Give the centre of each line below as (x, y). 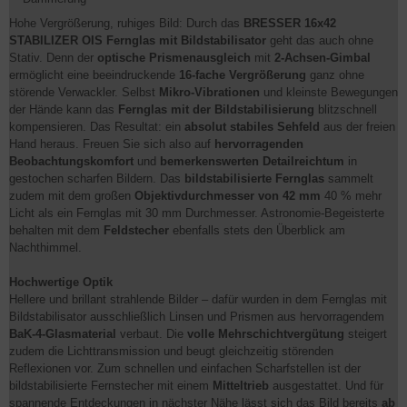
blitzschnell (346, 109)
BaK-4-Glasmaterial (63, 334)
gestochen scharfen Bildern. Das (97, 179)
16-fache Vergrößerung (243, 75)
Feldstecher (136, 230)
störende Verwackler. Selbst (84, 92)
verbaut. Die (152, 334)
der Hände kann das (64, 109)
